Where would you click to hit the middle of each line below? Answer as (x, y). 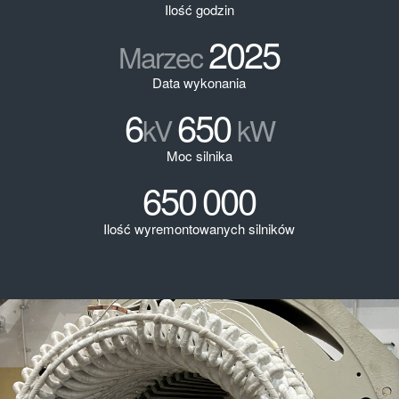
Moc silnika (199, 155)
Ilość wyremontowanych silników (199, 228)
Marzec (164, 56)
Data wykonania (199, 82)
